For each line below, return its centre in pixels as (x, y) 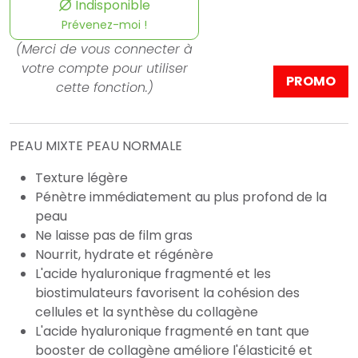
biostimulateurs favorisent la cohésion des (167, 293)
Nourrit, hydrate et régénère (124, 255)
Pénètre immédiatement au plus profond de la (181, 197)
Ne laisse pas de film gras (114, 236)
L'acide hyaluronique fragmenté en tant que (172, 332)
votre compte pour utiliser (104, 69)
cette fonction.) (104, 88)
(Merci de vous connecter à (105, 50)
